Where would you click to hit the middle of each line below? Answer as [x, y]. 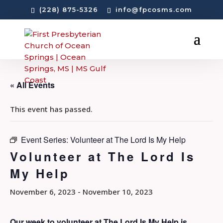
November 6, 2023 [43, 191]
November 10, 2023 [118, 191]
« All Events [32, 85]
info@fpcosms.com [154, 9]
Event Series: [46, 139]
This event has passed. [51, 109]
